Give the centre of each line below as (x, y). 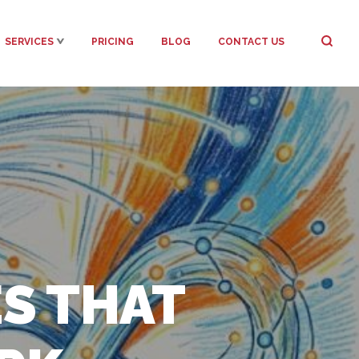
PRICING (113, 42)
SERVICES (29, 42)
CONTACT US (251, 42)
